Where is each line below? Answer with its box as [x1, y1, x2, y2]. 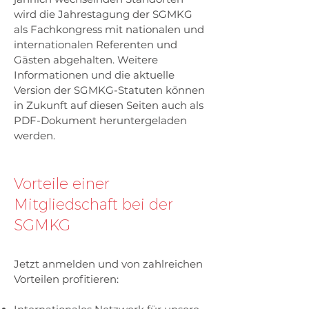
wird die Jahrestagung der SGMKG [14, 8, 192, 21]
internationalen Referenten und [14, 38, 177, 51]
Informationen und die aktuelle [14, 68, 175, 81]
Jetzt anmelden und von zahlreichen [14, 257, 203, 270]
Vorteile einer [14, 175, 109, 193]
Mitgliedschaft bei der [14, 195, 172, 214]
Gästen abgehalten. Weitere [14, 53, 158, 66]
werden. [14, 129, 55, 142]
